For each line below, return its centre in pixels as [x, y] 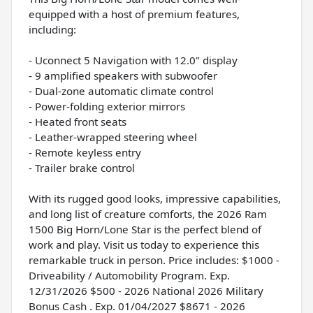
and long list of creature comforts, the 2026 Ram [148, 214]
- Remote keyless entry [85, 153]
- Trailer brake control [82, 168]
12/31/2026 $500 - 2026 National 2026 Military [146, 291]
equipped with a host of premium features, [134, 14]
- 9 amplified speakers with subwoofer [123, 76]
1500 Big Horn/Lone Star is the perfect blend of [145, 230]
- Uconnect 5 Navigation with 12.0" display [133, 60]
